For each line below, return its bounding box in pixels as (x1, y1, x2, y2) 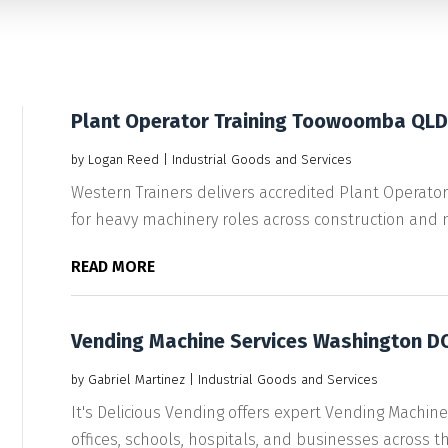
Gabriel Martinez (87, 371, 185, 387)
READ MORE (70, 256, 155, 276)
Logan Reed (87, 151, 159, 167)
